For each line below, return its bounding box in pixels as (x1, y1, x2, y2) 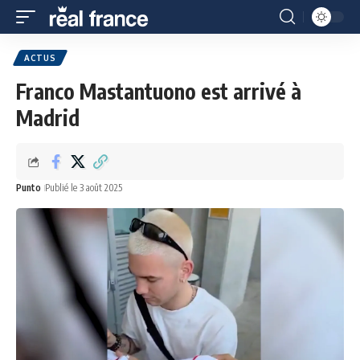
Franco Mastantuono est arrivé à (16, 78, 301, 104)
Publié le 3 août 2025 (45, 182, 122, 194)
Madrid (16, 104, 80, 131)
